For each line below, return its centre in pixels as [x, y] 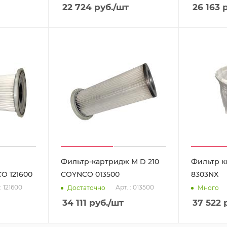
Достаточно [87, 187]
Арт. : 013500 [135, 187]
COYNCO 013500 [90, 175]
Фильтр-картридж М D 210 [110, 162]
